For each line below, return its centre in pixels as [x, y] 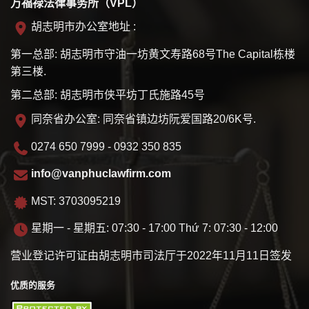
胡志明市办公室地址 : [83, 27]
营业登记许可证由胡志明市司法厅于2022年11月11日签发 [151, 255]
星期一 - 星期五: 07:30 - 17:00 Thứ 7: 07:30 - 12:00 [154, 228]
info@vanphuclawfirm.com [101, 174]
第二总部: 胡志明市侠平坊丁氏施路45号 [108, 95]
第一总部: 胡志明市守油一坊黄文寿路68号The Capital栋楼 [153, 54]
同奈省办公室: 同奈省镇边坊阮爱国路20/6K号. [143, 119]
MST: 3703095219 [76, 201]
